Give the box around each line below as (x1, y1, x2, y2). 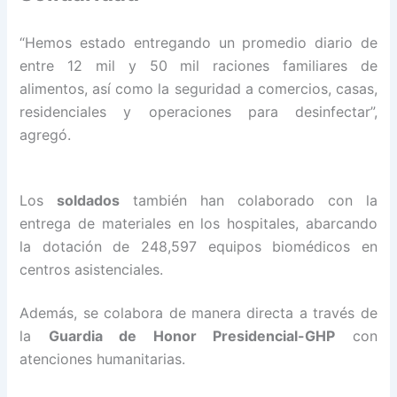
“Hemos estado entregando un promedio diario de (19, 34, 378, 52)
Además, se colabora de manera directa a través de (19, 304, 378, 323)
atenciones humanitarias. (19, 350, 186, 369)
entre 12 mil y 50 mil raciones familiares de (19, 57, 378, 75)
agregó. (19, 126, 72, 144)
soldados (57, 191, 121, 209)
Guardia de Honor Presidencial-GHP (48, 327, 336, 346)
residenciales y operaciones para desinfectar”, (19, 103, 378, 121)
